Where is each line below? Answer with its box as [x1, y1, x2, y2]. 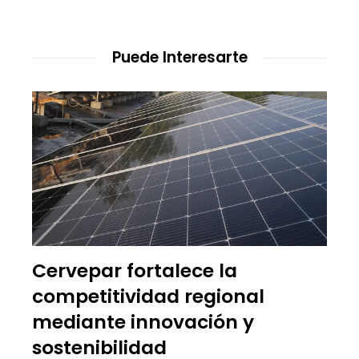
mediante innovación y [32, 308, 254, 335]
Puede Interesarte [111, 46, 248, 69]
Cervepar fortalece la [32, 256, 237, 284]
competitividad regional [32, 282, 264, 309]
